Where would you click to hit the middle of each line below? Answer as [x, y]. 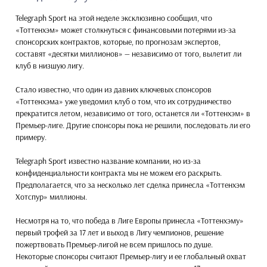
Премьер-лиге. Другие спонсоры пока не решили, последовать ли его [133, 125]
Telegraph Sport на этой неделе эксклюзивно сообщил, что [114, 18]
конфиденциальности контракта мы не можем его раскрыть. [119, 173]
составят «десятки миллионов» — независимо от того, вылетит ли [128, 53]
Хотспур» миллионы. [51, 196]
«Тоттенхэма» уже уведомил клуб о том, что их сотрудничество [123, 101]
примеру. [31, 137]
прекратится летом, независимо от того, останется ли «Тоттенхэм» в [133, 113]
